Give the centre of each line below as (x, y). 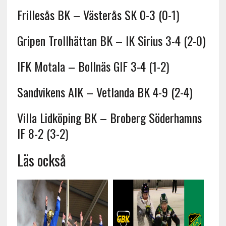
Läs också (41, 160)
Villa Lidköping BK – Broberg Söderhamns (109, 117)
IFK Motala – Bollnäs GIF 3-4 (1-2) (93, 66)
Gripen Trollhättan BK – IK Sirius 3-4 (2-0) (111, 40)
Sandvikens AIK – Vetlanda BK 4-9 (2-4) (104, 92)
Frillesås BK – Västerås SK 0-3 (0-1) (98, 14)
